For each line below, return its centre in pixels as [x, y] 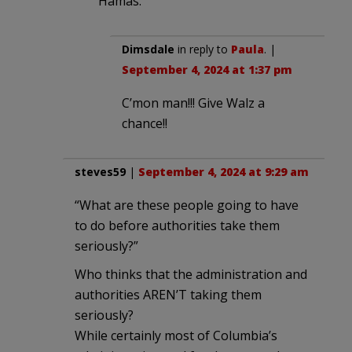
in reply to [203, 49]
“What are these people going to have [187, 205]
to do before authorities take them [177, 226]
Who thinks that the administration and [191, 275]
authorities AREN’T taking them [168, 295]
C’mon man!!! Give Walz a [193, 103]
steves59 [100, 172]
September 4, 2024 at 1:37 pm [207, 70]
